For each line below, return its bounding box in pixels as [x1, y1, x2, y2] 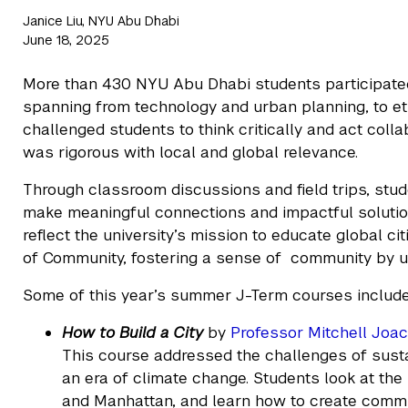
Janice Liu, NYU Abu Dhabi [23, 13, 179, 30]
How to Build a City [62, 322, 204, 343]
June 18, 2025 [23, 32, 109, 49]
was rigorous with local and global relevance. [23, 142, 358, 163]
